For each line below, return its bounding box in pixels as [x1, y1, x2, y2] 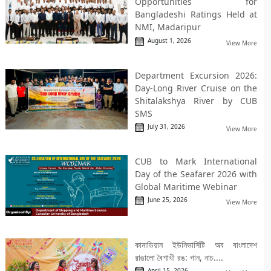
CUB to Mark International [134, 155, 258, 168]
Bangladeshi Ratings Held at [134, 8, 258, 21]
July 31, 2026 [143, 122, 185, 131]
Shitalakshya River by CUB [134, 94, 258, 106]
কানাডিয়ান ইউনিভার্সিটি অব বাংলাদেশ [134, 239, 258, 251]
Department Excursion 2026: [134, 69, 258, 81]
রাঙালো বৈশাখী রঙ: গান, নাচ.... [134, 252, 223, 264]
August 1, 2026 [143, 36, 191, 45]
